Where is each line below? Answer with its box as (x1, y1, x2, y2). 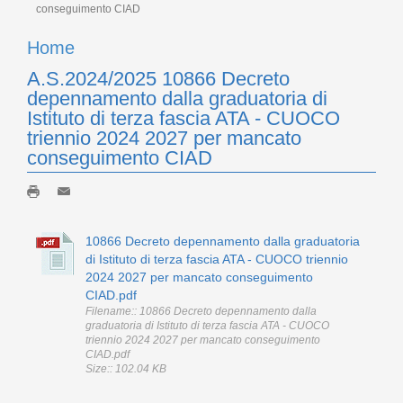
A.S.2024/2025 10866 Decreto (27, 67, 290, 90)
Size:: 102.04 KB (85, 362, 166, 375)
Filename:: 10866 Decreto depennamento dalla (85, 304, 317, 318)
